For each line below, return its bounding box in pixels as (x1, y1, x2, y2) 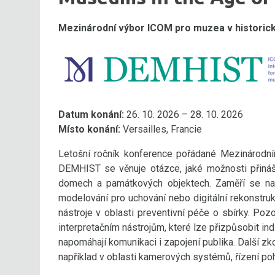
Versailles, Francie (120, 123, 202, 135)
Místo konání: (58, 123, 120, 135)
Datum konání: (58, 109, 124, 120)
